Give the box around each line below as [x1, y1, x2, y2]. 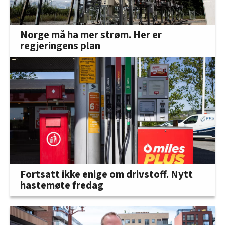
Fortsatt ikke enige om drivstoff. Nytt [20, 167, 193, 182]
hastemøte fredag [20, 178, 103, 193]
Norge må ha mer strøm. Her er [20, 28, 162, 43]
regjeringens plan [20, 39, 100, 54]
